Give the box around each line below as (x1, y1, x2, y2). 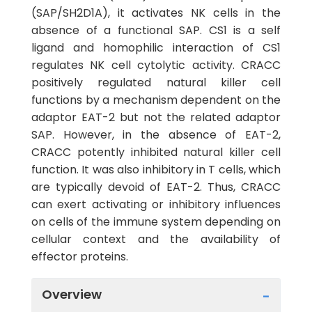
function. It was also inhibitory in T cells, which (31, 162, 281, 178)
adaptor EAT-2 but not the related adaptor (31, 109, 281, 125)
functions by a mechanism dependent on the (31, 92, 281, 108)
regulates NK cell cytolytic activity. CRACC (31, 57, 281, 73)
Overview (42, 285, 102, 303)
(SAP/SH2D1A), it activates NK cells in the (31, 5, 281, 21)
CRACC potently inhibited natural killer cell (31, 144, 281, 160)
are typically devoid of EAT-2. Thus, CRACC (31, 179, 281, 195)
